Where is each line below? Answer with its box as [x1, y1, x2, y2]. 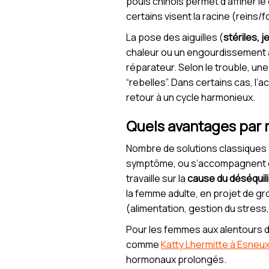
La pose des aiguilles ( [126, 31, 223, 44]
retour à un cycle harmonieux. [126, 91, 255, 104]
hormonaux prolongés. [126, 253, 226, 267]
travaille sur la [126, 172, 187, 186]
